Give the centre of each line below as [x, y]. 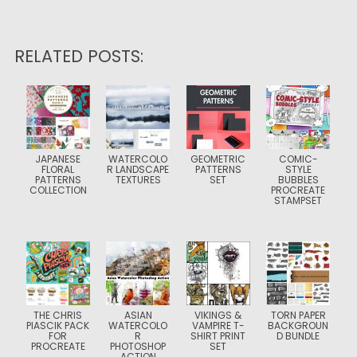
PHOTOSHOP [138, 346]
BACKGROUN [298, 326]
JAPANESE [58, 159]
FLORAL [58, 169]
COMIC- [298, 159]
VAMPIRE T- [218, 326]
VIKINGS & [218, 315]
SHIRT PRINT [218, 336]
